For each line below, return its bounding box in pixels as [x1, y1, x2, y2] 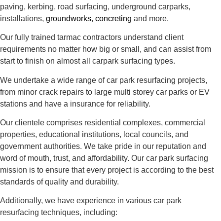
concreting [95, 14, 132, 23]
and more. [132, 14, 169, 23]
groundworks [46, 14, 91, 23]
